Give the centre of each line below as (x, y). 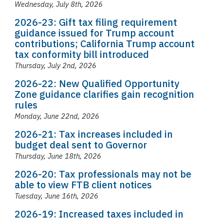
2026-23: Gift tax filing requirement (96, 22)
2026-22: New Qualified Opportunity (97, 83)
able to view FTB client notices (83, 185)
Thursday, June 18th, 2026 (58, 156)
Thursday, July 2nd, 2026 (55, 65)
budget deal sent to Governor (81, 145)
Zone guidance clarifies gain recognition (104, 94)
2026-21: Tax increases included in (94, 134)
